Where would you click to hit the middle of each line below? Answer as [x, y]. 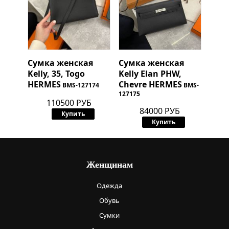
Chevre [133, 85]
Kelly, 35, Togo [56, 74]
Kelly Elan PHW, [150, 74]
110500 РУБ [69, 103]
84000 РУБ [160, 111]
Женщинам [109, 165]
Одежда [109, 186]
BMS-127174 [81, 85]
